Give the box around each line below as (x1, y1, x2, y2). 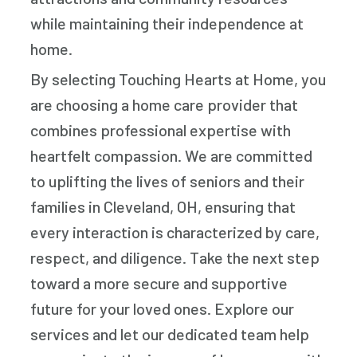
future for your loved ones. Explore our (30, 299, 295, 319)
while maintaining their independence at (30, 14, 304, 33)
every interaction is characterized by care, (30, 222, 320, 242)
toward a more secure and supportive (30, 273, 288, 293)
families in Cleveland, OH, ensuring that (30, 197, 296, 217)
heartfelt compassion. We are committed (30, 146, 313, 166)
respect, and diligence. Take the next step (30, 248, 320, 268)
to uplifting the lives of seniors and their (30, 171, 305, 191)
